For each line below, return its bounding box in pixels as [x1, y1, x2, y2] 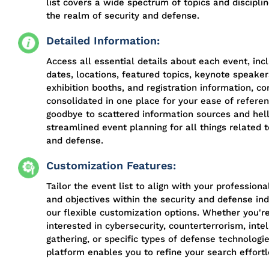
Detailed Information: [46, 34, 160, 47]
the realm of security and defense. [46, 10, 199, 21]
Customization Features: [46, 159, 176, 172]
